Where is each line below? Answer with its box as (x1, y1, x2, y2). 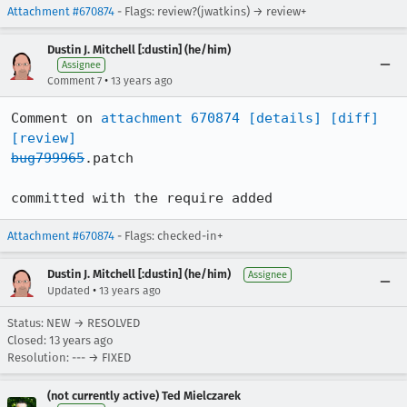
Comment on (11, 110, 101, 126)
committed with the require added (11, 190, 273, 206)
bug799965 (11, 150, 84, 166)
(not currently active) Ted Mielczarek (47, 389, 241, 402)
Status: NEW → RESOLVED (7, 316, 140, 330)
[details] (248, 110, 322, 126)
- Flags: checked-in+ (114, 229, 223, 243)
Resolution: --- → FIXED (7, 351, 131, 364)
